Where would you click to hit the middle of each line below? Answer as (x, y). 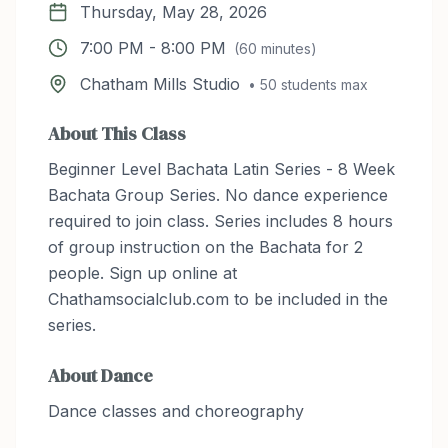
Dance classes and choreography (176, 411)
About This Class (117, 133)
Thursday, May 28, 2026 (173, 12)
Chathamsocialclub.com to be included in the (218, 299)
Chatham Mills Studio (160, 84)
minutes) (287, 48)
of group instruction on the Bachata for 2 (205, 247)
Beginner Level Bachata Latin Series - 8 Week (221, 169)
